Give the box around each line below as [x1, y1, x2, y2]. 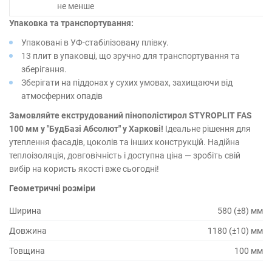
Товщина [9, 246, 45, 256]
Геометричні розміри [9, 183, 95, 193]
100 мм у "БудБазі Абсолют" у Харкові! [9, 124, 163, 134]
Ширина [9, 206, 41, 216]
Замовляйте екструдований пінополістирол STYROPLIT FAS [9, 110, 252, 120]
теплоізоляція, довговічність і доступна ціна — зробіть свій [9, 151, 240, 160]
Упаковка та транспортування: [9, 18, 134, 28]
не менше [57, 1, 94, 11]
